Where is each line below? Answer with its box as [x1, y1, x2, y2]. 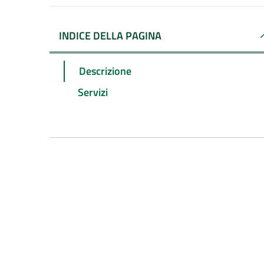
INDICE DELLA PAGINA [59, 28, 161, 44]
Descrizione [79, 62, 131, 79]
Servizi [78, 84, 108, 100]
